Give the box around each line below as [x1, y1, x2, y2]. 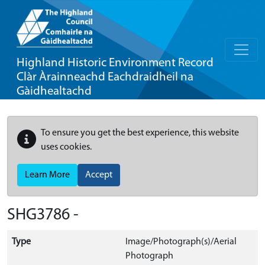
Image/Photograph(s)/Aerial [125, 237, 237, 247]
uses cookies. [41, 143, 92, 152]
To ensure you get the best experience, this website [41, 128, 239, 138]
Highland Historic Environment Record [17, 57, 214, 69]
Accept [85, 170, 112, 180]
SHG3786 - [7, 207, 79, 224]
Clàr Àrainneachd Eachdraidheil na [17, 71, 193, 83]
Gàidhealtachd [17, 85, 92, 98]
